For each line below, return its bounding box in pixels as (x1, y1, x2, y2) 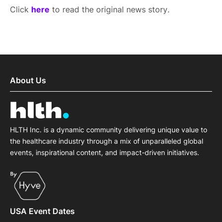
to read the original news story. (50, 4, 169, 14)
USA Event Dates (10, 206, 75, 216)
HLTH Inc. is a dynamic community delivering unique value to (10, 125, 207, 134)
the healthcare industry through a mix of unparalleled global (10, 137, 203, 146)
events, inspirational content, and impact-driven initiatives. (10, 148, 199, 157)
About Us (10, 75, 46, 85)
